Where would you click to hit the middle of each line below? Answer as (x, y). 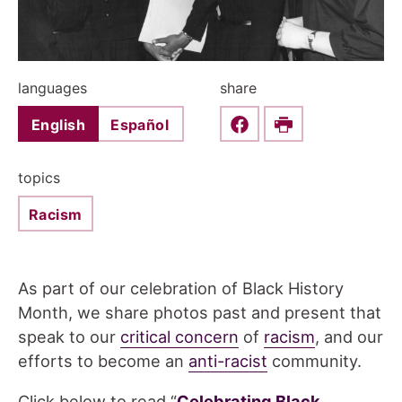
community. (315, 360)
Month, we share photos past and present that (200, 312)
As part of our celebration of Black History (181, 288)
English (59, 125)
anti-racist (228, 360)
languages (52, 87)
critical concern (179, 336)
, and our (349, 336)
